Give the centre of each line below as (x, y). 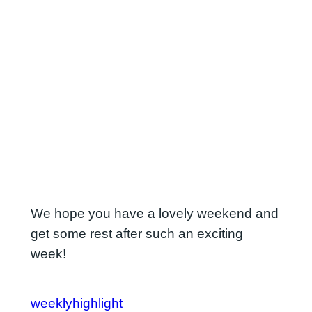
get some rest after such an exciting (136, 234)
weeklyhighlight (76, 303)
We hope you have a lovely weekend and (154, 214)
